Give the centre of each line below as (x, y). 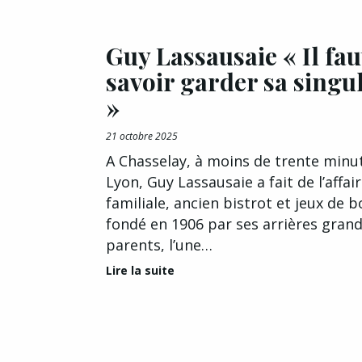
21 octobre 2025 (142, 136)
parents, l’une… (159, 245)
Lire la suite (140, 270)
